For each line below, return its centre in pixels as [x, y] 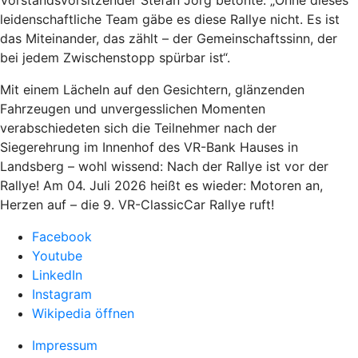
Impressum [65, 345]
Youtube [57, 256]
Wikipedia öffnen [83, 313]
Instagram [62, 294]
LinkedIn [57, 275]
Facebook [62, 237]
